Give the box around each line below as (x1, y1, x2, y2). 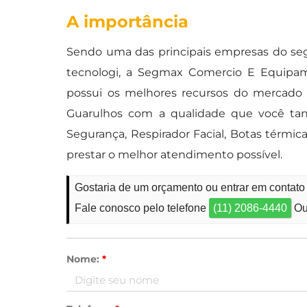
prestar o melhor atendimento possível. (66, 148, 283, 161)
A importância (66, 12, 189, 32)
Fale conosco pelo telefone (75, 202, 210, 214)
